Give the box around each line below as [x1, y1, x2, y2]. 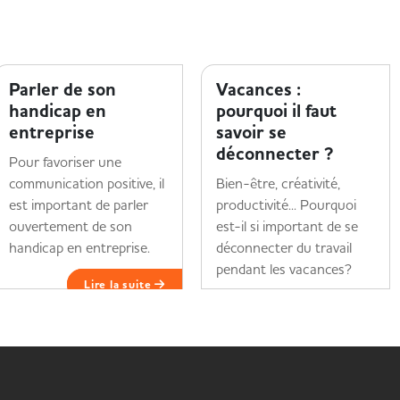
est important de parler [9, 196, 148, 213]
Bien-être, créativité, [216, 174, 340, 192]
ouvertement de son [9, 217, 132, 235]
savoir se [216, 121, 287, 145]
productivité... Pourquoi [216, 196, 356, 213]
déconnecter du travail [216, 238, 352, 256]
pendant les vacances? [216, 260, 352, 278]
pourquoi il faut [216, 99, 337, 123]
